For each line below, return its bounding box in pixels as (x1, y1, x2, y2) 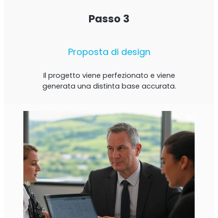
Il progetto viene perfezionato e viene (43, 70, 175, 80)
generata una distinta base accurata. (42, 81, 176, 91)
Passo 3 (89, 11, 129, 26)
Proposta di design (68, 46, 150, 58)
